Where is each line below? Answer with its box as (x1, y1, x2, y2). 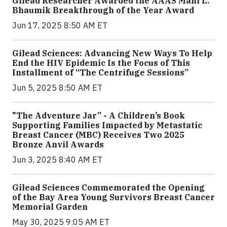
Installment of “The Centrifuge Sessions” (12, 67, 188, 78)
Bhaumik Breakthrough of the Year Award (12, 5, 194, 15)
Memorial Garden (12, 201, 88, 212)
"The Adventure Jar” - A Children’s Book (12, 110, 185, 121)
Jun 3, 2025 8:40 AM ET (12, 154, 102, 165)
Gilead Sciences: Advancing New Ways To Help (12, 48, 212, 58)
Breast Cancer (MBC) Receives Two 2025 (12, 129, 184, 140)
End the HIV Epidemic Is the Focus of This (12, 57, 190, 68)
